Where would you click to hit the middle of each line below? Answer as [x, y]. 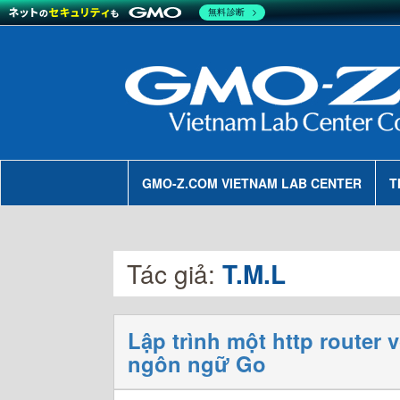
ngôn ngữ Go [197, 363]
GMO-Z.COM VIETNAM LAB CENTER [251, 183]
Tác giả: [175, 273]
